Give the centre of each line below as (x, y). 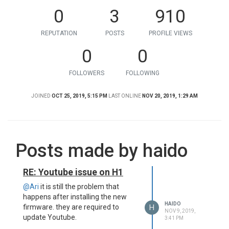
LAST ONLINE (125, 96)
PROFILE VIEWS (170, 33)
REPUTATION (59, 33)
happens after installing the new (75, 197)
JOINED (41, 96)
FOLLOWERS (87, 73)
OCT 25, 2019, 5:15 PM (79, 96)
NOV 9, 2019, (180, 211)
